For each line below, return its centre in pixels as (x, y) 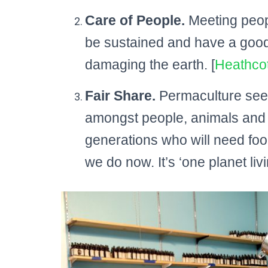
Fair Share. (120, 95)
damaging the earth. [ (150, 64)
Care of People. (135, 20)
